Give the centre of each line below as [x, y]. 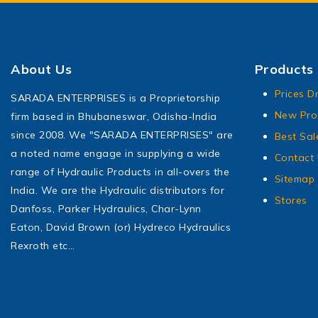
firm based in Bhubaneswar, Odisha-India [114, 117]
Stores [291, 201]
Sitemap [294, 179]
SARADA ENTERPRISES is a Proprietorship [115, 98]
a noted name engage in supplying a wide [116, 154]
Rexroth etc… [43, 246]
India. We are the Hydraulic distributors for [117, 191]
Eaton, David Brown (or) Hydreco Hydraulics [121, 227]
